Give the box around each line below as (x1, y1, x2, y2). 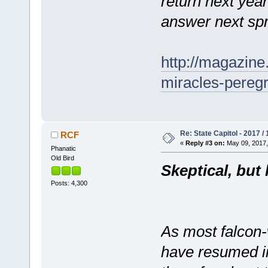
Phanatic (50, 144, 76, 152)
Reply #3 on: (185, 139, 225, 147)
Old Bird (50, 154, 74, 162)
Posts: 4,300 (50, 179, 87, 187)
